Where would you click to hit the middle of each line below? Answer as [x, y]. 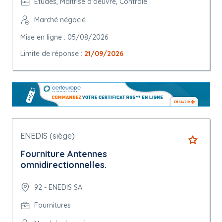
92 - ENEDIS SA [58, 187]
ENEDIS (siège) [48, 136]
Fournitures [53, 205]
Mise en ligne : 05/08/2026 [64, 37]
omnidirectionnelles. [63, 165]
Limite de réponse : [52, 54]
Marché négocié [60, 20]
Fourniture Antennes [64, 154]
